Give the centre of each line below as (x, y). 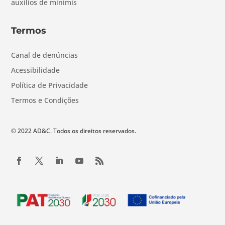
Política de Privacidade (50, 85)
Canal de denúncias (45, 55)
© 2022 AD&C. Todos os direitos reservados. (74, 131)
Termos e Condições (45, 100)
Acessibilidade (36, 70)
